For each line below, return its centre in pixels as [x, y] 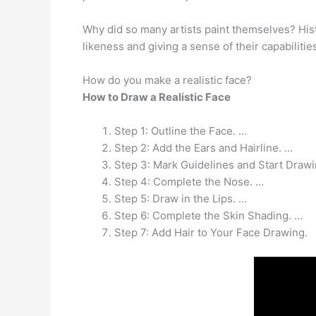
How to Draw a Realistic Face [157, 97]
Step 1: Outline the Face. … [181, 130]
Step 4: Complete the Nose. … [189, 181]
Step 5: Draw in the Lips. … [181, 198]
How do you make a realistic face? [167, 80]
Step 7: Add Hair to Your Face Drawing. [211, 232]
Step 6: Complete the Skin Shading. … [208, 215]
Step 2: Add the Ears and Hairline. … [203, 147]
